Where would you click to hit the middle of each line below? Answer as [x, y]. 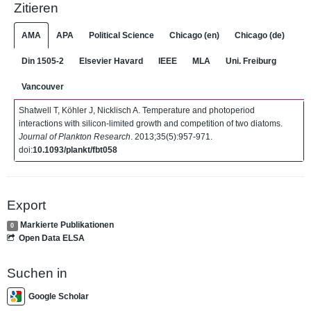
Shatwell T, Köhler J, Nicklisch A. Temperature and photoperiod [137, 110]
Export [26, 205]
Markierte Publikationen [67, 225]
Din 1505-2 [43, 61]
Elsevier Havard [111, 61]
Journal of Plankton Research [75, 136]
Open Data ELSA [52, 238]
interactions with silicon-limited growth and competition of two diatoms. [151, 123]
